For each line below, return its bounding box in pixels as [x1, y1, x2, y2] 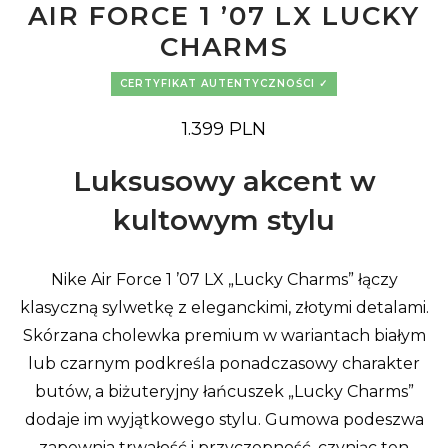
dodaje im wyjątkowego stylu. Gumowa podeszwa [24, 410, 424, 430]
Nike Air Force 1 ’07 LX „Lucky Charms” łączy [50, 270, 398, 290]
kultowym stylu [113, 203, 335, 238]
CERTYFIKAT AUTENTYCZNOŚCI [120, 77, 315, 91]
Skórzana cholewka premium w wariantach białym [22, 326, 426, 346]
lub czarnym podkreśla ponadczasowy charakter [28, 354, 420, 374]
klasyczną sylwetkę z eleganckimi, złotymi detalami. [19, 298, 429, 318]
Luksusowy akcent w [72, 164, 376, 199]
